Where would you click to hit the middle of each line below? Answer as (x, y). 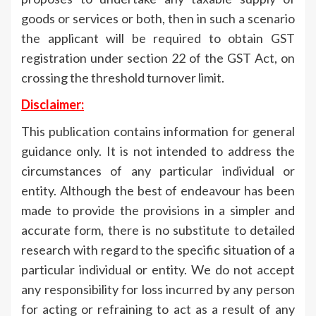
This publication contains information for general (158, 131)
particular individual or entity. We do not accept (158, 269)
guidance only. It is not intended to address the (158, 151)
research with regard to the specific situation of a (158, 249)
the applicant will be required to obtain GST (158, 38)
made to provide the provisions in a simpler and (158, 210)
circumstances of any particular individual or (158, 170)
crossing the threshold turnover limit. (123, 77)
